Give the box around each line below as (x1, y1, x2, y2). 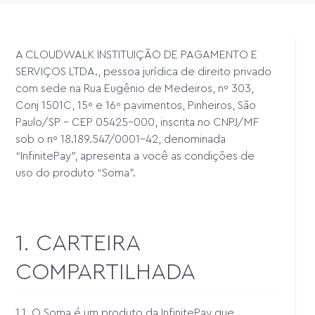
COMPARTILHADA (15, 260, 196, 283)
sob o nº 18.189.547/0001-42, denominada (15, 133, 226, 145)
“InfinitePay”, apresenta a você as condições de (15, 150, 255, 162)
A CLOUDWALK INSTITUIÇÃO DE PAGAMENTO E (15, 49, 258, 60)
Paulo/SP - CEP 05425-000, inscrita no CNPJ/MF (15, 116, 259, 128)
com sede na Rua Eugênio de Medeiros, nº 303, (15, 82, 255, 94)
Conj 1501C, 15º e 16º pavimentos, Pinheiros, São (15, 99, 257, 111)
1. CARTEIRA (15, 231, 141, 255)
